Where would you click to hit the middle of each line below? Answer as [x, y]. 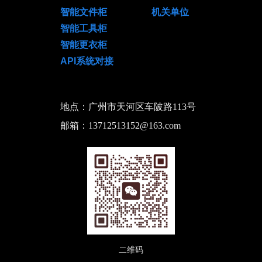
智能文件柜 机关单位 [124, 12]
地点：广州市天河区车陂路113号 [128, 107]
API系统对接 [87, 61]
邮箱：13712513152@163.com [121, 125]
